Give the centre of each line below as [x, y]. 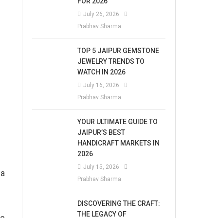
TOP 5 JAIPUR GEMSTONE [118, 51]
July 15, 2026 [101, 167]
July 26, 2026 [101, 14]
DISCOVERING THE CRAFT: [119, 203]
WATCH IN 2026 [102, 72]
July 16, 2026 [101, 85]
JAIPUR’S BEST [101, 132]
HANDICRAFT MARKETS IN [119, 143]
